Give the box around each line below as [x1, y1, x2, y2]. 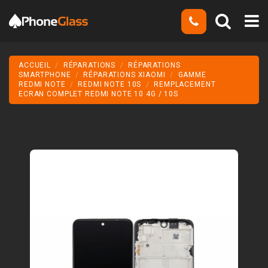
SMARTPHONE [19, 71, 71, 80]
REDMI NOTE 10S [78, 80, 142, 89]
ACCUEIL [19, 61, 51, 70]
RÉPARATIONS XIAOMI [83, 71, 166, 80]
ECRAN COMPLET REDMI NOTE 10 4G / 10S [19, 90, 178, 99]
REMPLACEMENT [154, 80, 216, 89]
